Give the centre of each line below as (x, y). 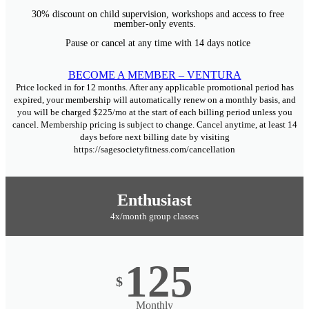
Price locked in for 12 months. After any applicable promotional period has (154, 87)
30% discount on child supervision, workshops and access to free (158, 14)
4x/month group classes (154, 216)
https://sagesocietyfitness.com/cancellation (154, 149)
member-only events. (154, 24)
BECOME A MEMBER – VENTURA (154, 75)
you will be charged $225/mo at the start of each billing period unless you (154, 112)
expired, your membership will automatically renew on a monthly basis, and (154, 100)
